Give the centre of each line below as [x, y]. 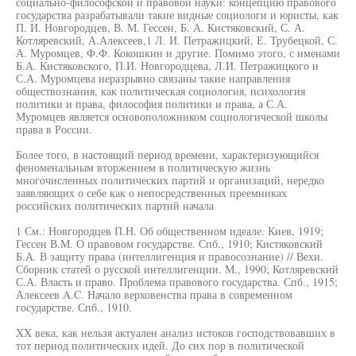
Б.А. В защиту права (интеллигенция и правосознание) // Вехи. [170, 256]
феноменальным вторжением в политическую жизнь [143, 167]
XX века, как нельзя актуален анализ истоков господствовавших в [176, 333]
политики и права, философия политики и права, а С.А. [152, 104]
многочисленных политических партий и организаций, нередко [170, 180]
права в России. [54, 129]
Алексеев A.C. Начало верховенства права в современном [154, 294]
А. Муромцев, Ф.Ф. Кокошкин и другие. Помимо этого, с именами [178, 53]
